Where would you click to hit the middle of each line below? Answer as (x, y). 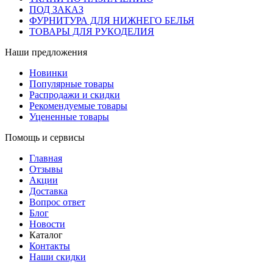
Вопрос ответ (57, 202)
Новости (47, 224)
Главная (46, 158)
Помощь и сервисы (45, 137)
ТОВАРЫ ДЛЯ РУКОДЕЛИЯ (92, 31)
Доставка (48, 191)
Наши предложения (46, 52)
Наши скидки (58, 257)
